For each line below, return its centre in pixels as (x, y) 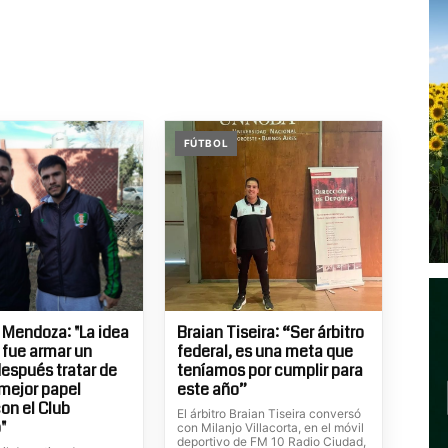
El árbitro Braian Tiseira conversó (268, 413)
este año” (211, 389)
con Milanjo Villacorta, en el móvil (270, 427)
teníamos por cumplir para (269, 370)
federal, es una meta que (264, 351)
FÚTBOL (206, 143)
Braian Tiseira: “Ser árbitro (270, 332)
